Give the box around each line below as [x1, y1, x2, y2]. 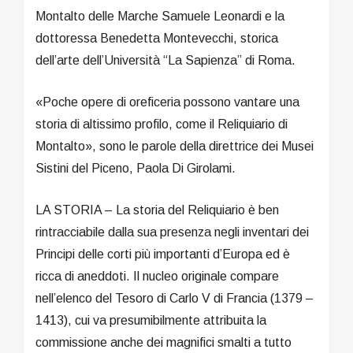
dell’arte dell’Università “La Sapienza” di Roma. [35, 53, 295, 67]
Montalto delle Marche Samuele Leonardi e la [35, 9, 284, 23]
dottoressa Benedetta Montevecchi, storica [35, 31, 278, 45]
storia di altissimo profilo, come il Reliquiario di [35, 117, 288, 131]
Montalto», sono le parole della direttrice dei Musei [35, 139, 314, 153]
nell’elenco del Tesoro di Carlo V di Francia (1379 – [35, 291, 314, 305]
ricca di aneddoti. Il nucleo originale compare [35, 269, 279, 283]
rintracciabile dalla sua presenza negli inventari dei [35, 225, 309, 239]
